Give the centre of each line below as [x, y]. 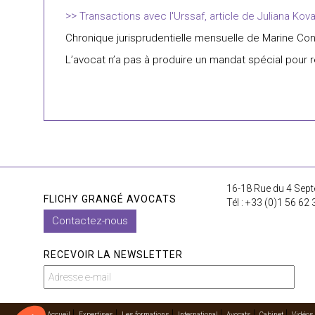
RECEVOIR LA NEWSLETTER [113, 255]
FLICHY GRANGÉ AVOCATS [110, 199]
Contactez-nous [90, 221]
